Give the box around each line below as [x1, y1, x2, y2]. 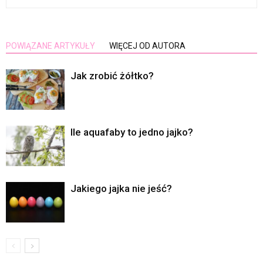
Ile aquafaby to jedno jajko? [70, 126, 193, 139]
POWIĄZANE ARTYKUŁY [6, 41, 95, 51]
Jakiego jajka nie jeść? [70, 183, 172, 195]
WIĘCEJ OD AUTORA [109, 41, 186, 51]
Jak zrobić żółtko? [70, 70, 154, 82]
